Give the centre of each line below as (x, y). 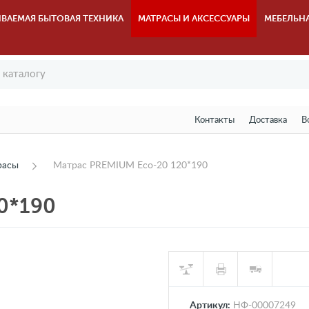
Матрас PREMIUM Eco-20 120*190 (130, 166)
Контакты (214, 120)
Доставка (268, 120)
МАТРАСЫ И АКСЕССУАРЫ (194, 18)
